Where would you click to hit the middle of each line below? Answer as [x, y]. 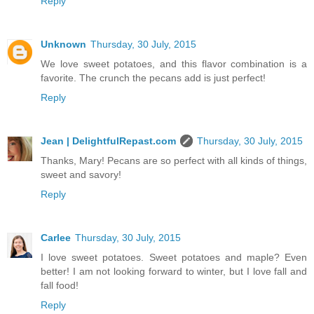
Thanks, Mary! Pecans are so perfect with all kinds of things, [174, 161]
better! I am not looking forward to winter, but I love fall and [174, 272]
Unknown [63, 45]
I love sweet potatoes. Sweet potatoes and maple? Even [174, 258]
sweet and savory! [81, 175]
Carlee [56, 238]
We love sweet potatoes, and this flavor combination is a [174, 64]
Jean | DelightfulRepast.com [108, 141]
